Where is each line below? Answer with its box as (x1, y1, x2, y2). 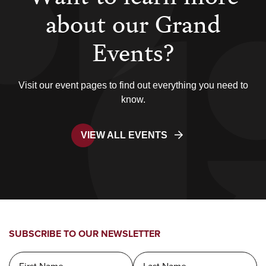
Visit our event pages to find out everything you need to (18, 80, 248, 90)
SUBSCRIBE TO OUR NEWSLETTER (9, 227, 160, 240)
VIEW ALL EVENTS (81, 129, 167, 140)
